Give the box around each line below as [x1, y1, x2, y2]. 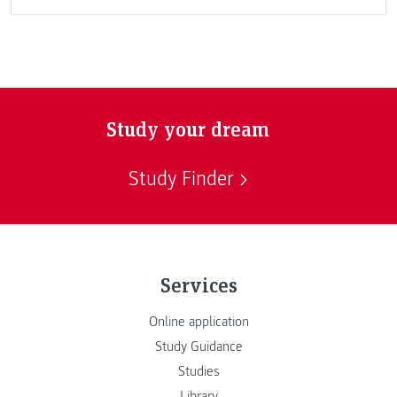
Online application [148, 313, 249, 331]
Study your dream [106, 113, 269, 142]
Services [160, 270, 237, 299]
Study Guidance [154, 338, 243, 355]
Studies [177, 362, 220, 380]
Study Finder [128, 167, 234, 192]
